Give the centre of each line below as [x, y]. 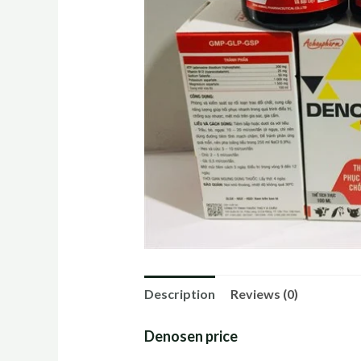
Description [179, 294]
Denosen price [191, 336]
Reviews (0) [264, 294]
